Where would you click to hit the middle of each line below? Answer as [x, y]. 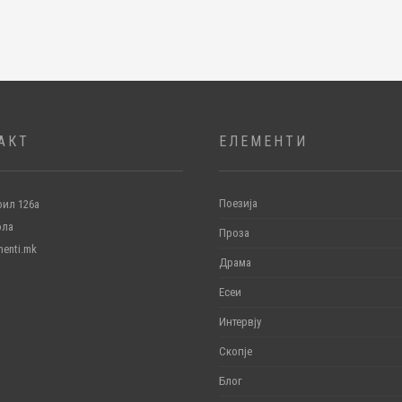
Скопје [236, 352]
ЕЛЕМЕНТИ [263, 142]
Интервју [240, 322]
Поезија [238, 204]
